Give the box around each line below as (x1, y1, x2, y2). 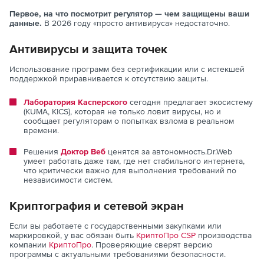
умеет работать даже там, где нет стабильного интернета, (24, 156, 245, 166)
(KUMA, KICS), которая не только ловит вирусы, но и (24, 107, 221, 117)
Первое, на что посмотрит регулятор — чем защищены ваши (9, 9, 249, 19)
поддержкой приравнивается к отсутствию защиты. (9, 74, 208, 84)
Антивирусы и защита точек (9, 42, 167, 56)
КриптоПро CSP (136, 230, 196, 240)
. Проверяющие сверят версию (91, 240, 213, 250)
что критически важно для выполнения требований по (24, 166, 236, 176)
